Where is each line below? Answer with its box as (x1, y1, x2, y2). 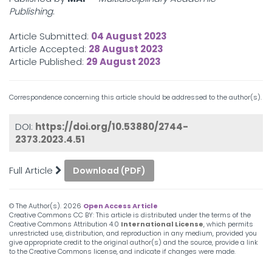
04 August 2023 (91, 30, 167, 42)
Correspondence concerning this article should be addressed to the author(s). (9, 92, 262, 102)
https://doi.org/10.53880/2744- (35, 120, 188, 133)
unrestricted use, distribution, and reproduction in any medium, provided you (9, 228, 257, 238)
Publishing (9, 5, 53, 18)
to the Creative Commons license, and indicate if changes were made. (9, 246, 236, 256)
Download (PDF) (73, 165, 146, 177)
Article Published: (9, 55, 86, 68)
